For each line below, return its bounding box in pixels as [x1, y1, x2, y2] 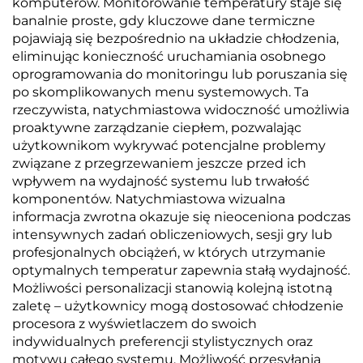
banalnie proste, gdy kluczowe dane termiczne [12, 13, 315, 28]
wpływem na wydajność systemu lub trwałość [12, 173, 310, 189]
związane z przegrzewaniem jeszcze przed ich [12, 156, 306, 171]
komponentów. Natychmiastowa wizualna [12, 191, 285, 207]
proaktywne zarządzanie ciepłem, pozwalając [12, 120, 301, 135]
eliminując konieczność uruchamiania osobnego [12, 49, 326, 64]
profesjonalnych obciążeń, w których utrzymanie [12, 245, 326, 260]
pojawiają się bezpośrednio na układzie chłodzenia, [12, 31, 339, 46]
